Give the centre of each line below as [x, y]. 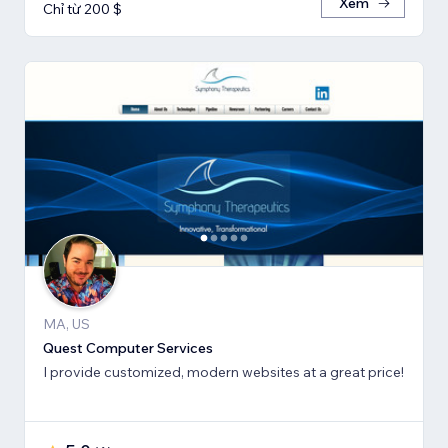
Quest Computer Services [128, 347]
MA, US [66, 323]
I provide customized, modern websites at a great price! [223, 371]
